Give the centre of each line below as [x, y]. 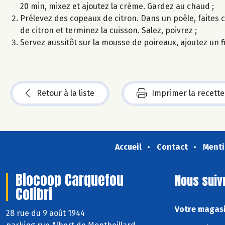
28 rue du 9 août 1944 [46, 213]
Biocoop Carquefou [70, 180]
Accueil [128, 147]
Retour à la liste [66, 93]
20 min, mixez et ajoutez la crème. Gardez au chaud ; [117, 6]
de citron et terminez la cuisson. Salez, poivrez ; [108, 30]
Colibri [34, 194]
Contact [172, 147]
